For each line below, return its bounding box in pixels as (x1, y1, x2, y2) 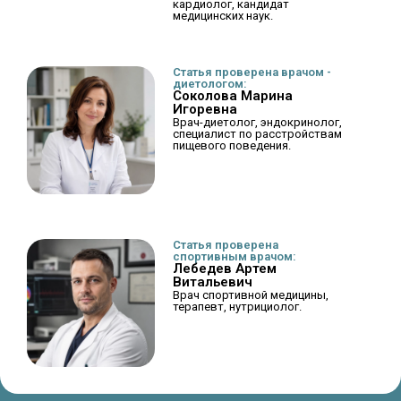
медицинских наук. (173, 8, 274, 22)
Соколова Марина (173, 87, 294, 104)
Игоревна (173, 100, 238, 117)
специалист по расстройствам (173, 126, 343, 141)
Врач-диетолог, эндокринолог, (173, 115, 343, 129)
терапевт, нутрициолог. (173, 300, 303, 313)
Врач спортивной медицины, (173, 288, 329, 302)
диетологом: (173, 76, 248, 90)
